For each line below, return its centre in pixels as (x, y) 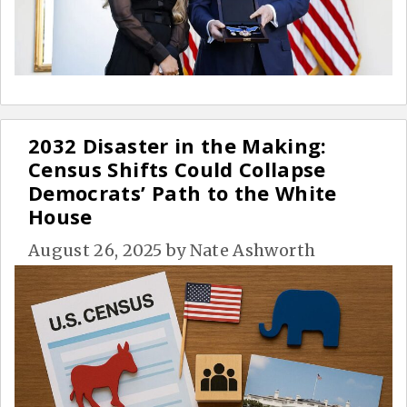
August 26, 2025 (95, 250)
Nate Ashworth (253, 250)
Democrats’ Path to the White (183, 192)
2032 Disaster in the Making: (178, 145)
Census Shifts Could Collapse (177, 169)
